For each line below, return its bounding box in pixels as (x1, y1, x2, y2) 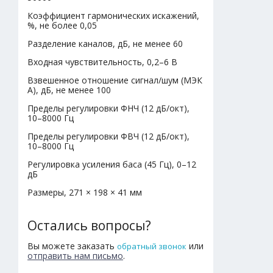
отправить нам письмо (27, 249, 123, 261)
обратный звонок (117, 240, 186, 252)
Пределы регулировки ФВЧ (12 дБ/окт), (27, 130, 190, 142)
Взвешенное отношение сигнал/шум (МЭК (27, 74, 202, 86)
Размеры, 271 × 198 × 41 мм (27, 186, 142, 198)
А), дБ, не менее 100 (27, 83, 111, 96)
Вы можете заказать (27, 239, 117, 252)
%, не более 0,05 (27, 19, 97, 31)
